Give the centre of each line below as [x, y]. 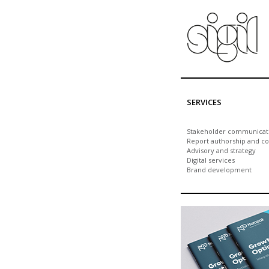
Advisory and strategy [221, 150]
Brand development [219, 170]
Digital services [211, 160]
